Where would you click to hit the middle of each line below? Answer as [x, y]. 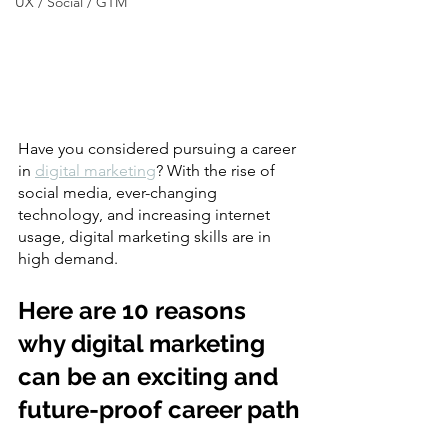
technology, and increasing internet [146, 214]
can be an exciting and [151, 376]
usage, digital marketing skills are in [146, 236]
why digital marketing [144, 343]
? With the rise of [217, 170]
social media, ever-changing [119, 192]
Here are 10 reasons [135, 310]
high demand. [68, 258]
